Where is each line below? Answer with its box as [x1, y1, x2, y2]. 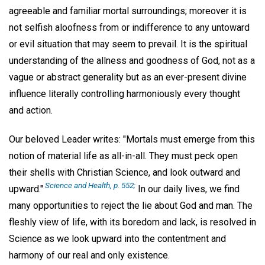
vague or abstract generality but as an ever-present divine [9, 72, 247, 83]
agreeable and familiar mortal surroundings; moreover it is [9, 5, 247, 17]
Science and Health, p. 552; [45, 180, 135, 190]
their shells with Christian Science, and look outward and [9, 167, 240, 179]
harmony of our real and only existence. [9, 250, 170, 261]
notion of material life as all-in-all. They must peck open [9, 150, 238, 162]
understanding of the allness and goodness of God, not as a [9, 55, 255, 67]
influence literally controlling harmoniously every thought [9, 88, 240, 100]
